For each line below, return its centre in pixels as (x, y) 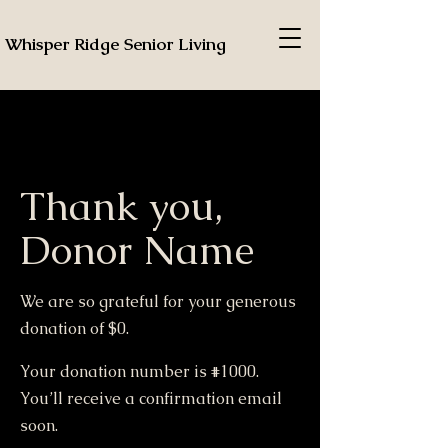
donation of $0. (74, 328)
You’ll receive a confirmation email (151, 398)
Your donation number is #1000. (139, 371)
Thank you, (121, 206)
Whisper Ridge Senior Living (115, 44)
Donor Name (137, 250)
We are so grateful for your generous (158, 301)
